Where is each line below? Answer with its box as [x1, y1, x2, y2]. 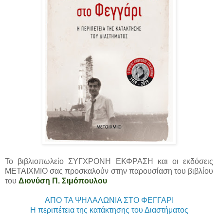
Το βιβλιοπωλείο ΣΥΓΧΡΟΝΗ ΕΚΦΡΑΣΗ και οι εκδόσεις [5, 157, 213, 165]
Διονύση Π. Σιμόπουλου [18, 176, 107, 185]
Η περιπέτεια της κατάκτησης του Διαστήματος [30, 205, 188, 214]
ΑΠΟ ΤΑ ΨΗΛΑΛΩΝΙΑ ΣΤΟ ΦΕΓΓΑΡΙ [44, 196, 174, 204]
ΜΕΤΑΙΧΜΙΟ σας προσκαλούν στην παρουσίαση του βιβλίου [5, 166, 213, 175]
